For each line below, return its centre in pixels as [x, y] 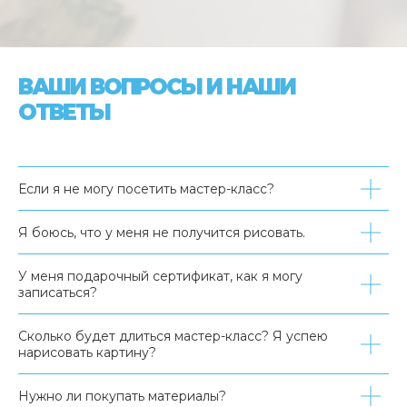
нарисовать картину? [87, 353]
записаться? [58, 293]
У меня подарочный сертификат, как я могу [160, 277]
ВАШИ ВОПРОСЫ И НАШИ [157, 87]
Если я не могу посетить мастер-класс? [146, 189]
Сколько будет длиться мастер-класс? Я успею [173, 337]
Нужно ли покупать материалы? [122, 397]
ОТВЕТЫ [64, 113]
